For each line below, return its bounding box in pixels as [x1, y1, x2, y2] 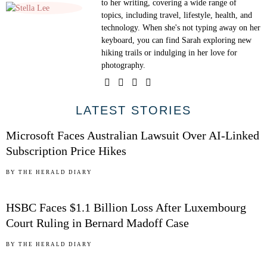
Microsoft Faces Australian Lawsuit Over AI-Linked [6, 129, 259, 142]
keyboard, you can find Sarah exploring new [101, 36, 252, 45]
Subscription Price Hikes [6, 144, 126, 158]
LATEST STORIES [76, 104, 191, 117]
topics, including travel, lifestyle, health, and [101, 11, 253, 20]
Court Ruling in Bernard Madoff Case [6, 216, 189, 229]
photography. [101, 61, 146, 70]
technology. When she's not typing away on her [101, 23, 261, 33]
